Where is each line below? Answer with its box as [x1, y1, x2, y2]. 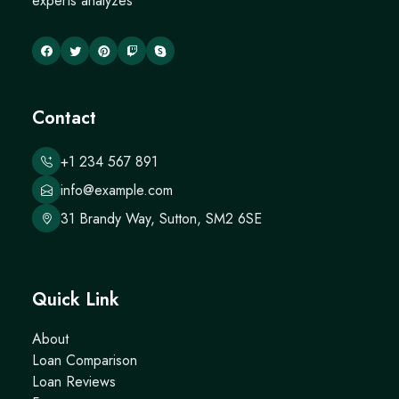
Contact [32, 105, 96, 131]
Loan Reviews [32, 371, 116, 392]
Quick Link [32, 287, 119, 313]
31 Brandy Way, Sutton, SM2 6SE [61, 208, 262, 229]
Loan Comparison [32, 350, 137, 370]
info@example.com [61, 179, 173, 200]
